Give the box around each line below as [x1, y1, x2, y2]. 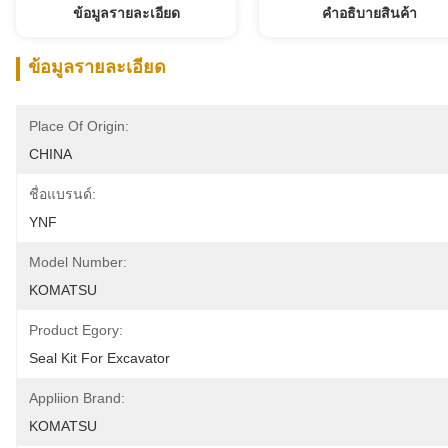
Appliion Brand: [29, 390, 125, 406]
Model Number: [29, 254, 127, 270]
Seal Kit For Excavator [29, 350, 170, 366]
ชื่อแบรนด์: [29, 186, 96, 202]
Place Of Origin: [29, 118, 129, 134]
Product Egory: [29, 322, 123, 338]
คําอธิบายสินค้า [321, 5, 417, 21]
